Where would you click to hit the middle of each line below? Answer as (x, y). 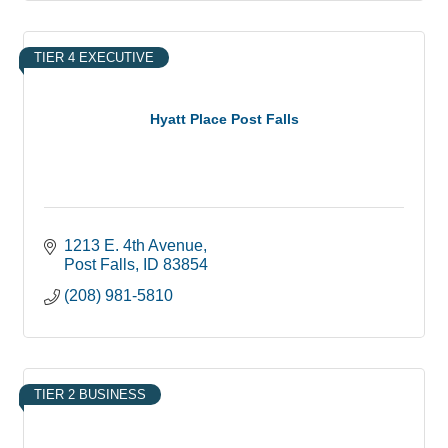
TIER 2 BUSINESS (90, 394)
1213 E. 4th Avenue (133, 245)
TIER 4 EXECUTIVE (94, 57)
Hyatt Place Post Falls (224, 119)
